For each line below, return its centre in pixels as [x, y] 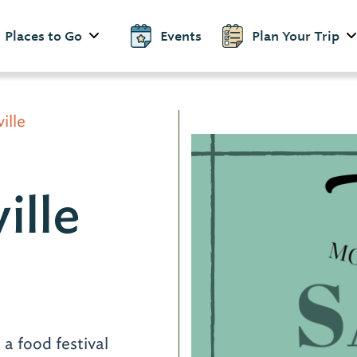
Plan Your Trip [296, 36]
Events [181, 36]
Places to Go [73, 36]
